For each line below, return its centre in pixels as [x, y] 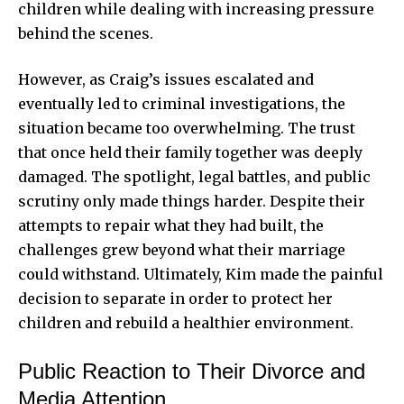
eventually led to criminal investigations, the [182, 103]
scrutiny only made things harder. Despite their [192, 201]
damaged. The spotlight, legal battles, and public [194, 176]
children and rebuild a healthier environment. [186, 322]
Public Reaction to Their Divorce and [192, 371]
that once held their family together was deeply [190, 152]
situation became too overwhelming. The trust [187, 128]
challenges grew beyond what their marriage [182, 249]
